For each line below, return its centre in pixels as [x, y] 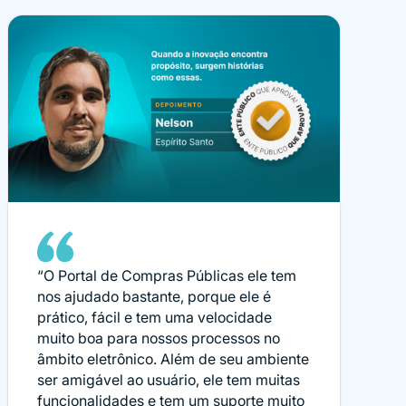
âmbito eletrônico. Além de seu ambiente [173, 358]
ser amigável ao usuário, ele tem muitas [169, 379]
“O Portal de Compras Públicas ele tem [167, 275]
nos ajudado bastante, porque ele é [154, 296]
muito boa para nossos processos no [159, 338]
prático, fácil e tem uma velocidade [155, 317]
